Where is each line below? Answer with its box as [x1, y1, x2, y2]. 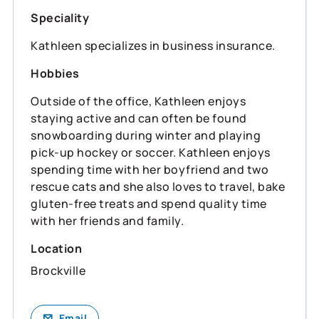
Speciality [31, 9, 89, 26]
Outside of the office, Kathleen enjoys [31, 93, 246, 109]
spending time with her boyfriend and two [31, 161, 268, 177]
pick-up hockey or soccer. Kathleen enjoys [31, 144, 271, 160]
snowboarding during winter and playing [31, 127, 261, 143]
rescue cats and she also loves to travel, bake [31, 178, 285, 194]
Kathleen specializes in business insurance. [31, 37, 276, 53]
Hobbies [31, 65, 80, 81]
